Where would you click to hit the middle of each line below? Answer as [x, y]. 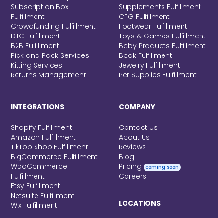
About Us [134, 137]
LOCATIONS [140, 204]
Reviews [132, 147]
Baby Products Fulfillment [162, 46]
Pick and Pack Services [50, 56]
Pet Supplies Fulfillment [158, 75]
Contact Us [138, 128]
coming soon [162, 167]
